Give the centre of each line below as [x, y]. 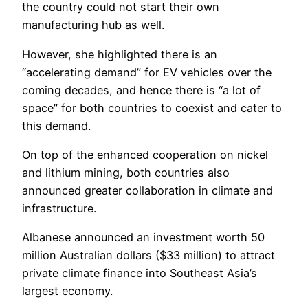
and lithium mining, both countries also [126, 173]
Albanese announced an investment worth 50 [143, 238]
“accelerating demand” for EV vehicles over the [147, 72]
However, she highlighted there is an [120, 54]
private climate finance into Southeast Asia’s [140, 273]
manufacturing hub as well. [93, 25]
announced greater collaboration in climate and [147, 191]
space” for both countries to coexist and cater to [152, 108]
